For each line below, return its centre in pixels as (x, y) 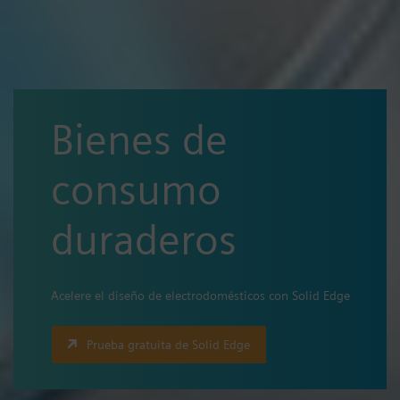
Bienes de (139, 140)
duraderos (144, 240)
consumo (136, 190)
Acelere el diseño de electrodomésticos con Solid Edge (200, 295)
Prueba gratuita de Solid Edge (169, 344)
